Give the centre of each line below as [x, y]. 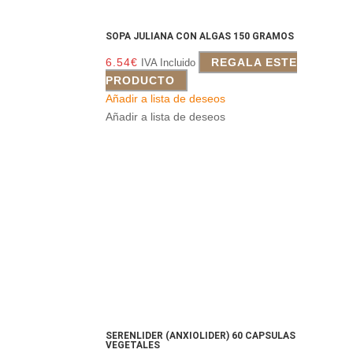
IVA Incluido [169, 63]
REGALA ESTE [255, 63]
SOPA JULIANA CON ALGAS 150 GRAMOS [200, 37]
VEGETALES [133, 345]
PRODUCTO [141, 81]
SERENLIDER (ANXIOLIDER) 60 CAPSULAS [201, 335]
